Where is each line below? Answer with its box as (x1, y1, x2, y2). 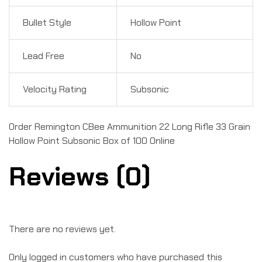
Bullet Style (22, 16, 71, 29)
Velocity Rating (22, 82, 87, 95)
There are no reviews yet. (9, 223, 116, 236)
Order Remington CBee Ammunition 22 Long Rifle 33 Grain (9, 120, 250, 133)
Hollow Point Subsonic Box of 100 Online (9, 134, 175, 147)
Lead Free (22, 49, 64, 62)
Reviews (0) (9, 159, 151, 194)
